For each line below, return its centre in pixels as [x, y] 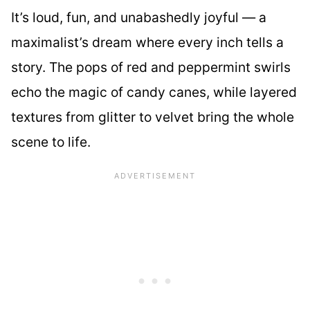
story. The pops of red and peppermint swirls [151, 67]
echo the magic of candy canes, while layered [154, 92]
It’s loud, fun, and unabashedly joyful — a [139, 18]
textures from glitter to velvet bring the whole [153, 117]
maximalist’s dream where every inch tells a [147, 43]
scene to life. [51, 142]
